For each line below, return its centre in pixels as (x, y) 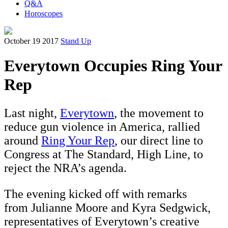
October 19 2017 (31, 41)
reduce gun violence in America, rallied (102, 127)
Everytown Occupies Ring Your (113, 66)
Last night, (32, 113)
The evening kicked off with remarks (95, 194)
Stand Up (76, 41)
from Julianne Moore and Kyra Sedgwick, (107, 208)
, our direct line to (159, 141)
